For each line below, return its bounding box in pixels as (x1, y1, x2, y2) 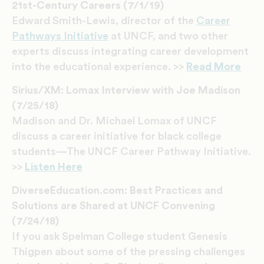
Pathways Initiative (12, 31, 108, 42)
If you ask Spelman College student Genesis (12, 231, 227, 242)
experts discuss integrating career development (12, 46, 249, 57)
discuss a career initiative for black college (12, 131, 222, 142)
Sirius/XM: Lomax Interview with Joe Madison (12, 85, 240, 96)
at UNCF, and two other (108, 31, 228, 42)
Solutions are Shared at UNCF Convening (12, 200, 215, 212)
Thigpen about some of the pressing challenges (12, 246, 245, 258)
